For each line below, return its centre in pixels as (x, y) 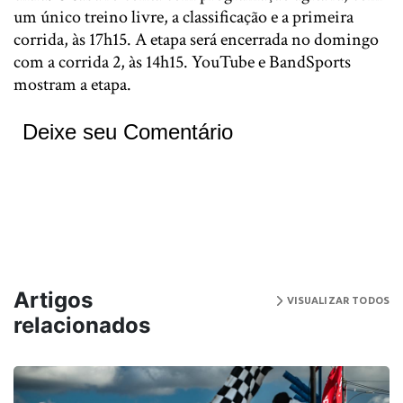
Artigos (53, 300)
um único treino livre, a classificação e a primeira (184, 17)
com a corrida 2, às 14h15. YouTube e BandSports (182, 62)
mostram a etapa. (72, 84)
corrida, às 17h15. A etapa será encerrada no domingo (196, 39)
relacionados (82, 325)
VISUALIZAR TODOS (336, 300)
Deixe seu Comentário (128, 131)
